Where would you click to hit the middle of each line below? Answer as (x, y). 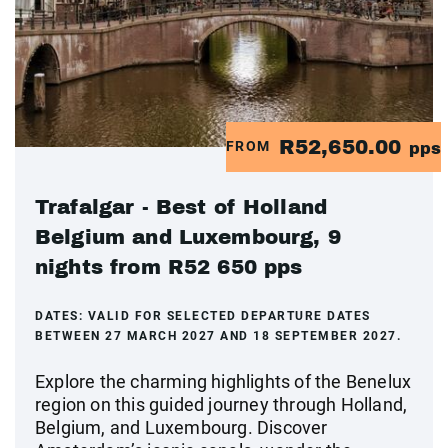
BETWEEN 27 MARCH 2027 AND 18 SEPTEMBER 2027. (218, 335)
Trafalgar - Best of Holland (181, 206)
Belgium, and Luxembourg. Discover (181, 427)
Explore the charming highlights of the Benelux (223, 381)
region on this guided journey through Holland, (221, 404)
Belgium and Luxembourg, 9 (188, 236)
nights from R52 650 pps (169, 266)
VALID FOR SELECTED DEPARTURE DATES (229, 315)
